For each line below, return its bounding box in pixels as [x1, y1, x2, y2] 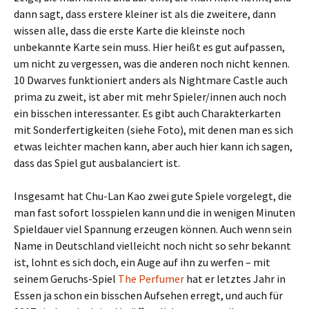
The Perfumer [118, 272, 184, 286]
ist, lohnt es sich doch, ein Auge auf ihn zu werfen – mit [14, 255, 270, 269]
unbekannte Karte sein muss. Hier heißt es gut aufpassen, [14, 40, 285, 54]
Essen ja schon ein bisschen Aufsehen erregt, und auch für [14, 288, 283, 302]
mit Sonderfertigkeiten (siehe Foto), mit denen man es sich [14, 123, 293, 137]
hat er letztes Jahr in [184, 272, 286, 286]
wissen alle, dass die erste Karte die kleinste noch [14, 23, 245, 37]
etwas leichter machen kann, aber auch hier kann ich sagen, [14, 139, 292, 153]
